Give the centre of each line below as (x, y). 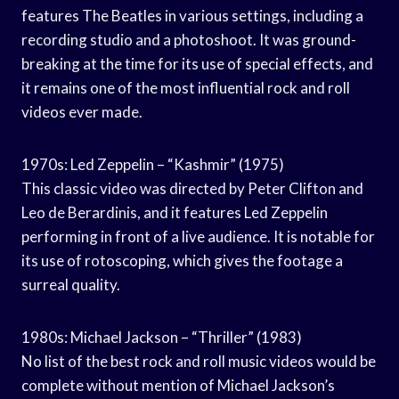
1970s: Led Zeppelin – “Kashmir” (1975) (153, 164)
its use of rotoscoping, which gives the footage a (182, 260)
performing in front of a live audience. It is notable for (198, 236)
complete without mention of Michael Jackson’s (178, 385)
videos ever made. (82, 111)
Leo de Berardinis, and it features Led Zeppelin (175, 212)
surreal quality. (71, 284)
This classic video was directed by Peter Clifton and (192, 188)
